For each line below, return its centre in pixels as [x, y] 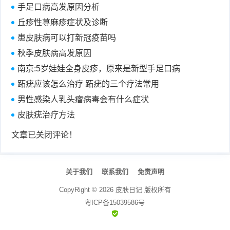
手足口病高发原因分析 [59, 7]
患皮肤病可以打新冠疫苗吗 [67, 37]
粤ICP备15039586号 [115, 202]
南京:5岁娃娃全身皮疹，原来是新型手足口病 [99, 68]
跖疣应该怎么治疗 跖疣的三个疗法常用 [89, 84]
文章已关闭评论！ [44, 135]
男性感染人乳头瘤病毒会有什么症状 [83, 99]
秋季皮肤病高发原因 [55, 53]
